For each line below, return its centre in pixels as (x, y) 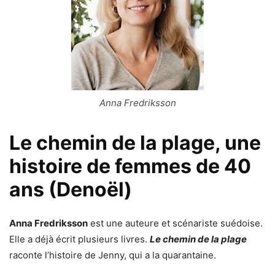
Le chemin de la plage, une (135, 143)
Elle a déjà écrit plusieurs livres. (79, 239)
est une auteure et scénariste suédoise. (175, 223)
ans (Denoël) (71, 189)
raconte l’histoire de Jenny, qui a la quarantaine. (113, 255)
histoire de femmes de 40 (130, 166)
